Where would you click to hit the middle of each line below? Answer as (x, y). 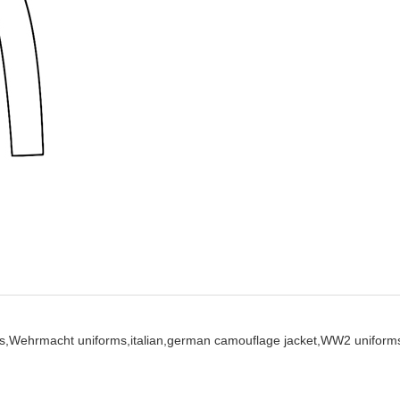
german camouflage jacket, (244, 340)
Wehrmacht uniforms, (70, 340)
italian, (149, 340)
